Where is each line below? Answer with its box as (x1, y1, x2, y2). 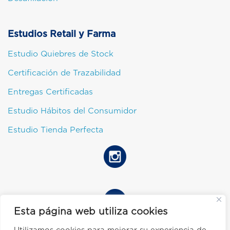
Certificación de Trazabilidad (8, 68, 121, 78)
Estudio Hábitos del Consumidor (8, 106, 137, 116)
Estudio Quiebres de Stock (8, 49, 113, 59)
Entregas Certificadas (8, 87, 93, 97)
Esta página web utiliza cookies (14, 206, 168, 217)
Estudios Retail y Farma (8, 29, 116, 40)
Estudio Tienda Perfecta (8, 125, 103, 135)
